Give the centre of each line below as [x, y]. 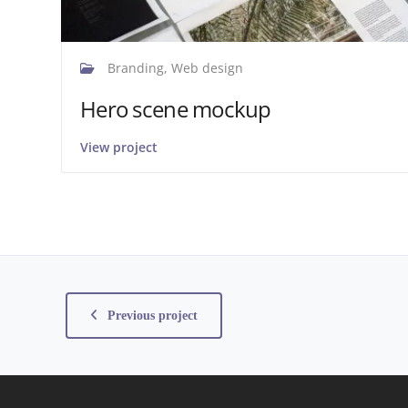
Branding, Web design [173, 67]
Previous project [153, 315]
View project [119, 147]
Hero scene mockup [176, 108]
